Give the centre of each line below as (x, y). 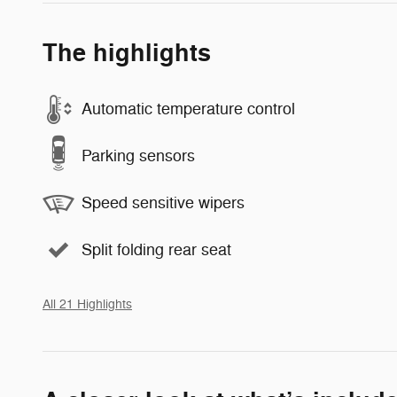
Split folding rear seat (156, 250)
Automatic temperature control (188, 109)
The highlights (127, 53)
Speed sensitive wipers (163, 203)
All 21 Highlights (87, 304)
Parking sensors (138, 156)
